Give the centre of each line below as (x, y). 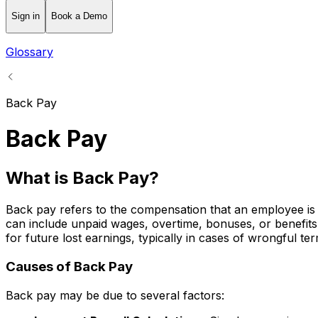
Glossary (29, 51)
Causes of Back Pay (69, 267)
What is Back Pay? (82, 178)
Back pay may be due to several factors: (115, 295)
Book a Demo (79, 16)
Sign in (26, 16)
